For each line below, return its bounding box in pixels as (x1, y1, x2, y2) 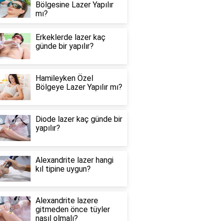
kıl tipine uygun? (35, 164, 91, 174)
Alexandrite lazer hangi (35, 155, 113, 165)
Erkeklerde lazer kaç (35, 33, 106, 42)
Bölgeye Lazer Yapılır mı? (35, 82, 122, 92)
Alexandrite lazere (35, 196, 98, 206)
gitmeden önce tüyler (35, 205, 110, 215)
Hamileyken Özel (35, 73, 93, 83)
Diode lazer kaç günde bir (35, 114, 122, 124)
